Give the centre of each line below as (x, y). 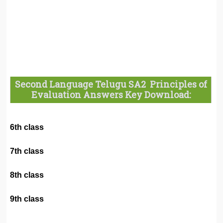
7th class (27, 151)
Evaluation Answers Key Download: (111, 95)
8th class (27, 175)
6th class (27, 127)
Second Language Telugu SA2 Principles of (111, 84)
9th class (27, 199)
